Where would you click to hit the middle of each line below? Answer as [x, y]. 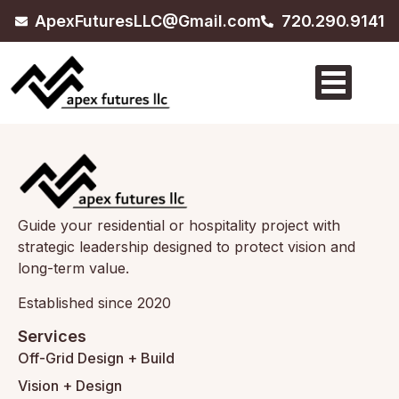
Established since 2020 [94, 302]
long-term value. [73, 269]
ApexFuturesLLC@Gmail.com [148, 21]
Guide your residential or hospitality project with [179, 226]
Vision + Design [70, 386]
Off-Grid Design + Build [96, 358]
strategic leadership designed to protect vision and [187, 247]
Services [52, 337]
